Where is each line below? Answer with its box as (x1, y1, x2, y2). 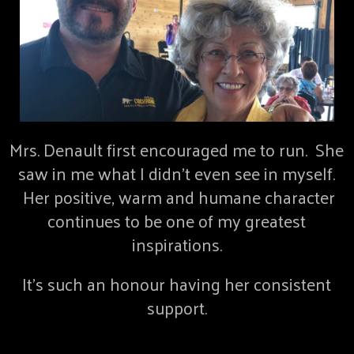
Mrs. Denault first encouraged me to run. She (9, 134, 345, 166)
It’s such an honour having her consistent (22, 268, 332, 300)
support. (146, 292, 207, 324)
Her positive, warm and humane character (18, 181, 335, 213)
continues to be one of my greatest (47, 205, 307, 237)
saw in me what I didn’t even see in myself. (18, 157, 336, 190)
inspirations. (131, 228, 222, 261)
